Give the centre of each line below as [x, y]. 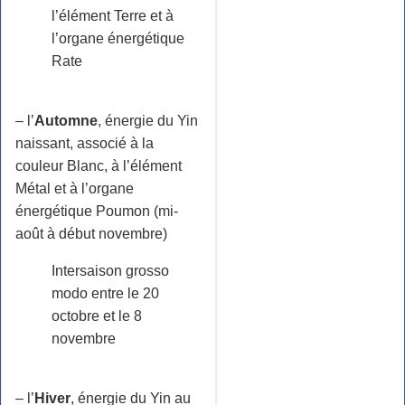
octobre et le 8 [97, 316]
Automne [66, 120]
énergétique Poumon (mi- [97, 211]
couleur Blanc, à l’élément [99, 165]
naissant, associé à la [85, 143]
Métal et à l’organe [75, 188]
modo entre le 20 [105, 293]
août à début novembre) [91, 233]
